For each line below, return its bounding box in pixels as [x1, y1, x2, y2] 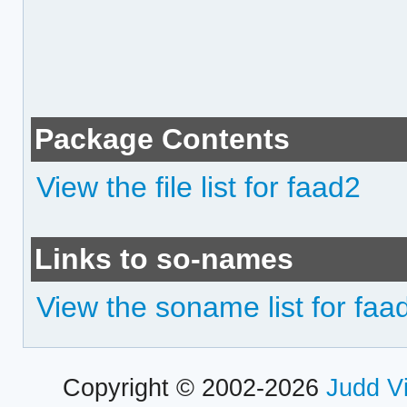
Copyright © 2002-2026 [62, 373, 326, 402]
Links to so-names [35, 243, 294, 276]
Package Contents [35, 123, 291, 156]
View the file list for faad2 [36, 171, 362, 204]
